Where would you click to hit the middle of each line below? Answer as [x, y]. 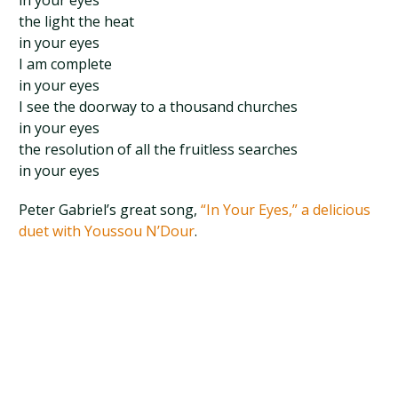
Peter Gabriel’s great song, [110, 210]
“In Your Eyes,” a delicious [286, 210]
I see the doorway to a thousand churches [159, 107]
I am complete [66, 64]
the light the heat [77, 21]
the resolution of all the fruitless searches [159, 149]
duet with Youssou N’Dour [107, 231]
